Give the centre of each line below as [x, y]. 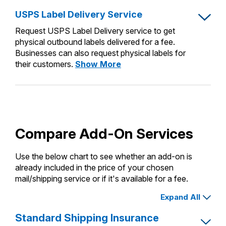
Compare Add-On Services [104, 133]
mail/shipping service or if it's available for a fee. [102, 178]
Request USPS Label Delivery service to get [95, 31]
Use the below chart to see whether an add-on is [104, 156]
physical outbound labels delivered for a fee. [95, 42]
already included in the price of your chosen [94, 167]
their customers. [44, 64]
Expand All [180, 197]
